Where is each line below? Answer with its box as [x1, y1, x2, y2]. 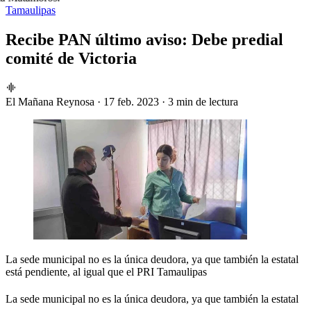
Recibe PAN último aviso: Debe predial [6, 30, 283, 49]
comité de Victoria [6, 49, 137, 67]
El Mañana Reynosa [6, 95, 94, 108]
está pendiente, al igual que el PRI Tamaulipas [6, 265, 207, 278]
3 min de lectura [168, 95, 238, 108]
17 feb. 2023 [103, 95, 159, 108]
